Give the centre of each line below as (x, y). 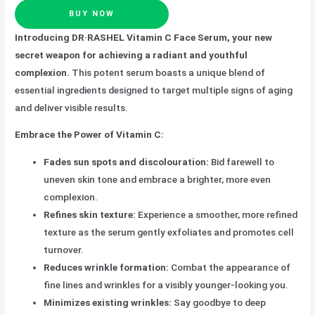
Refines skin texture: (90, 214)
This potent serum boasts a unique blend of (168, 72)
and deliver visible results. (72, 107)
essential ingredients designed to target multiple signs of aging (154, 90)
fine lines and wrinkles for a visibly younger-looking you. (166, 284)
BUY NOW (92, 13)
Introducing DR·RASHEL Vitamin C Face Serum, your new (144, 37)
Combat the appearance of (230, 267)
